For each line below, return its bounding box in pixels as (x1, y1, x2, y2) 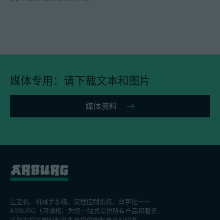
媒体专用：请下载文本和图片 (10, 74, 150, 87)
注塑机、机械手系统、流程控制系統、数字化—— (10, 197, 150, 205)
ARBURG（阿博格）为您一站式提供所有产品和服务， (10, 206, 164, 215)
